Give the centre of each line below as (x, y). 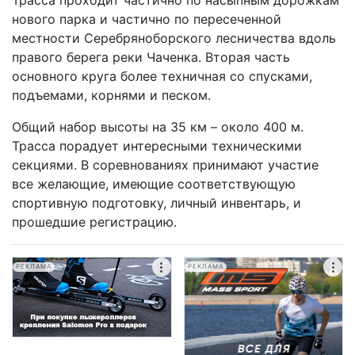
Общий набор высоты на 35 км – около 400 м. (158, 127)
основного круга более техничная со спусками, (162, 76)
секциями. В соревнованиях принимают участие (165, 165)
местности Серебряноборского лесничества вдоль (174, 38)
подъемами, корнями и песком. (111, 95)
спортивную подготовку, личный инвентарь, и (157, 203)
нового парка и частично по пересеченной (147, 19)
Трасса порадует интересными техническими (157, 146)
